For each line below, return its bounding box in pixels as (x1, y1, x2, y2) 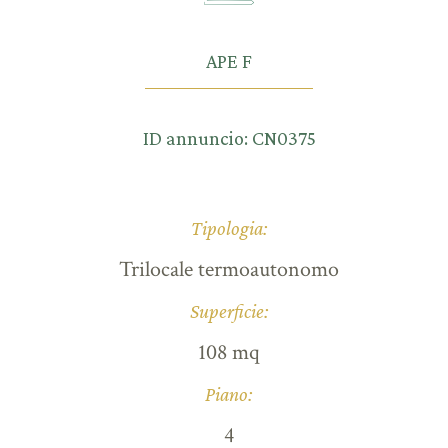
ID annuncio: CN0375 (142, 126, 316, 149)
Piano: (205, 382, 253, 405)
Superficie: (189, 299, 269, 322)
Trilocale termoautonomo (119, 254, 339, 284)
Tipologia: (190, 216, 268, 239)
